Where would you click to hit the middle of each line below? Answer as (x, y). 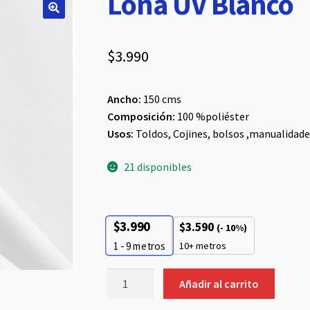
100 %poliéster (212, 117)
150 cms (161, 99)
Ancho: (124, 99)
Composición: (141, 117)
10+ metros (202, 245)
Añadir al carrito (219, 283)
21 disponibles (158, 166)
